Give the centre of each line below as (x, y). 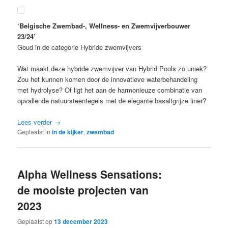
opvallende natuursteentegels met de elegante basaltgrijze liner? (112, 101)
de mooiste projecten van (83, 190)
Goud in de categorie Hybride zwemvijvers (80, 47)
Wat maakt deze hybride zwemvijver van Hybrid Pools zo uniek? (112, 69)
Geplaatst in (34, 132)
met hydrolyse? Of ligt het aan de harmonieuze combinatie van (110, 90)
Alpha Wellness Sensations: (90, 174)
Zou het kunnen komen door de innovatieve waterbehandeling (108, 79)
